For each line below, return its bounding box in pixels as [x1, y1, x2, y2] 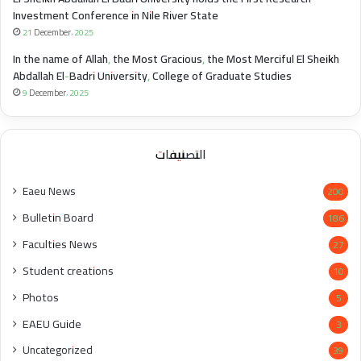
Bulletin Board [23, 206, 93, 229]
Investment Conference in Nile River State [13, 5, 218, 27]
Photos [23, 286, 59, 309]
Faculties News [23, 233, 98, 255]
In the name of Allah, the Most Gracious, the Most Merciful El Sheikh [13, 48, 339, 70]
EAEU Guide [23, 313, 81, 335]
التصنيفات [155, 143, 206, 167]
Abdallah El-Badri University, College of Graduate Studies [13, 65, 292, 87]
